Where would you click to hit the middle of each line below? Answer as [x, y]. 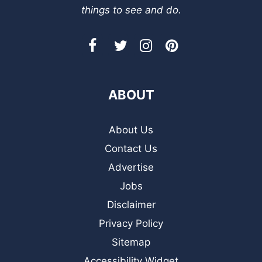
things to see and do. [131, 10]
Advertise [131, 167]
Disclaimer [131, 204]
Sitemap [131, 242]
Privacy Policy [131, 223]
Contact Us [131, 148]
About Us [131, 130]
